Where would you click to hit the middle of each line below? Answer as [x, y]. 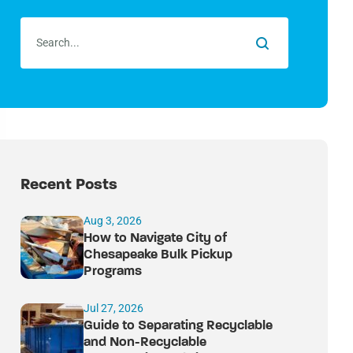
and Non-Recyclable [145, 342]
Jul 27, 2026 [113, 308]
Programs [113, 271]
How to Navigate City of [155, 238]
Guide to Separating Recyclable [178, 326]
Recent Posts [69, 185]
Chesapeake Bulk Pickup [158, 255]
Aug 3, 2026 [113, 221]
